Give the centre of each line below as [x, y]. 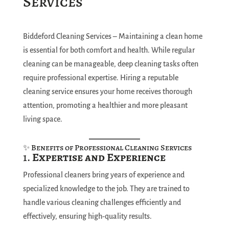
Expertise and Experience [99, 157]
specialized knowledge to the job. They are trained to [106, 189]
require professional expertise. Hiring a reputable [100, 78]
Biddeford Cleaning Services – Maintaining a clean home [112, 36]
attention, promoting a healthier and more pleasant [105, 105]
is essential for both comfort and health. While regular [109, 50]
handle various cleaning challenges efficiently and [102, 202]
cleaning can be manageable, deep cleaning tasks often [110, 64]
